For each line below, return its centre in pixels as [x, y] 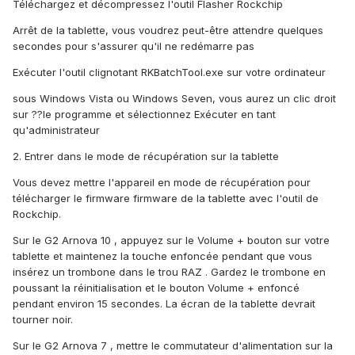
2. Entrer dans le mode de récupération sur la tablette [146, 157]
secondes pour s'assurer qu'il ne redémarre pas [134, 46]
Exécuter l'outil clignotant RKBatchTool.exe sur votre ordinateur [169, 73]
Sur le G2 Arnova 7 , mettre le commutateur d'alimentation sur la [173, 346]
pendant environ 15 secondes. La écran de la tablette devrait [164, 304]
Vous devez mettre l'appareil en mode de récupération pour [162, 183]
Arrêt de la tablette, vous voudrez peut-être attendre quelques [168, 31]
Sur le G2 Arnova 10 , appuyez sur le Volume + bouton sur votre [171, 240]
